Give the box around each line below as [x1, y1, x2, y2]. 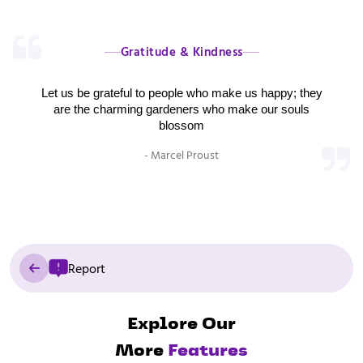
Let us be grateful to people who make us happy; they [41, 87, 322, 100]
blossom [159, 119, 204, 132]
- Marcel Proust [144, 146, 219, 163]
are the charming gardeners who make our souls [53, 103, 310, 116]
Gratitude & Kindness [120, 42, 243, 61]
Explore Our [127, 317, 236, 333]
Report [68, 258, 105, 278]
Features [168, 344, 248, 360]
